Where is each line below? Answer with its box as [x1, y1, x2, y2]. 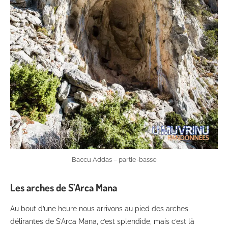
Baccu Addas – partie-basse [71, 155, 157, 163]
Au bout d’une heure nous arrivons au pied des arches [10, 204, 188, 213]
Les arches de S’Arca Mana [10, 180, 117, 194]
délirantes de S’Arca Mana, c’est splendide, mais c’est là [10, 217, 194, 225]
